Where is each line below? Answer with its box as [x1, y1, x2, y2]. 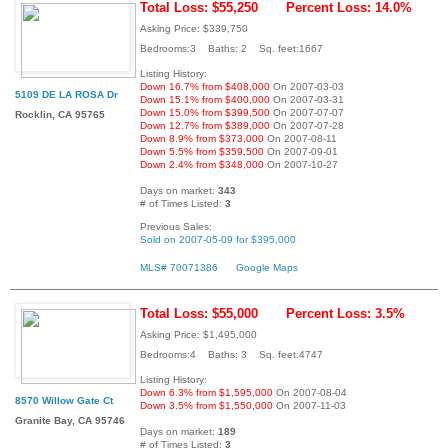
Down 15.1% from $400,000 [140, 93, 270, 105]
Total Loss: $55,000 [140, 305, 258, 321]
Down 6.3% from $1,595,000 [140, 386, 273, 398]
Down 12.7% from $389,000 [140, 119, 270, 131]
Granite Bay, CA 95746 [15, 414, 125, 426]
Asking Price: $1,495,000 [140, 328, 257, 340]
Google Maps [236, 261, 298, 273]
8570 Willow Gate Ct [15, 394, 113, 406]
